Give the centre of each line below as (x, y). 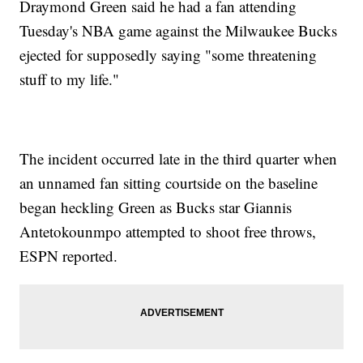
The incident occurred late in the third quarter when (179, 159)
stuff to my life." (70, 79)
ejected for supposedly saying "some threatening (169, 55)
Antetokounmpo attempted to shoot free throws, (168, 232)
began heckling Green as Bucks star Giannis (156, 207)
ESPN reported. (69, 256)
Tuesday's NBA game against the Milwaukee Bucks (179, 31)
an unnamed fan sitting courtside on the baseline (169, 183)
